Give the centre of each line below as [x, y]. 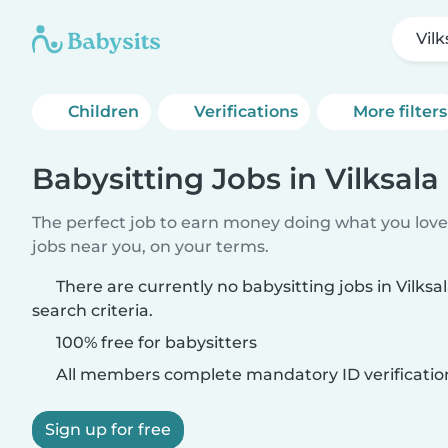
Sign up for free [108, 429]
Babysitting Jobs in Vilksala [235, 178]
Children [103, 111]
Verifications [246, 111]
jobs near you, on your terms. [150, 246]
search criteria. [92, 310]
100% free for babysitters [154, 342]
